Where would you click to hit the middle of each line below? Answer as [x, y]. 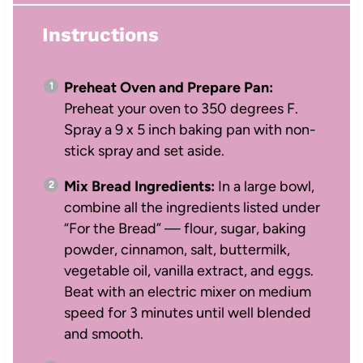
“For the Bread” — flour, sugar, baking [185, 228]
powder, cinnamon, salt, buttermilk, [177, 249]
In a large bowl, [264, 186]
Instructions [100, 34]
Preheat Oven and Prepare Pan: [168, 87]
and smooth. [103, 333]
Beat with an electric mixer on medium [187, 291]
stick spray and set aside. [144, 150]
